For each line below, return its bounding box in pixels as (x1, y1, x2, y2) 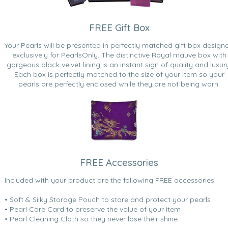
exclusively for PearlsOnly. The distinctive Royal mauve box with (12, 50, 226, 60)
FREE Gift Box (89, 21, 150, 34)
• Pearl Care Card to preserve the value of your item (5, 205, 181, 214)
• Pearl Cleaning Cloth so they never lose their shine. (5, 214, 179, 224)
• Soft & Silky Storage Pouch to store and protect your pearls (5, 195, 211, 205)
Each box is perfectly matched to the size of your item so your (14, 70, 224, 79)
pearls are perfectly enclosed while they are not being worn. (18, 79, 220, 89)
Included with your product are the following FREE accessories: (5, 176, 216, 185)
